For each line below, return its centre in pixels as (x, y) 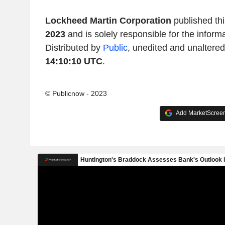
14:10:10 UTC (74, 61)
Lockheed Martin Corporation (108, 20)
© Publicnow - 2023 (76, 93)
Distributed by (74, 47)
